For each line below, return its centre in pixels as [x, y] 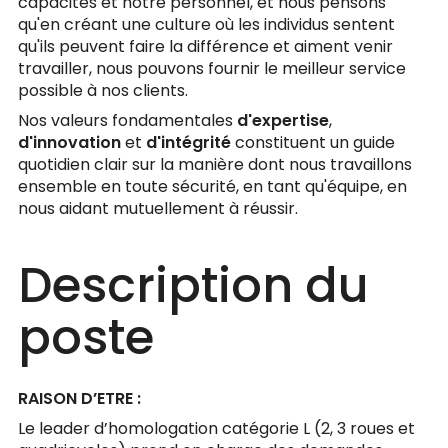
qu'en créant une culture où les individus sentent [206, 24]
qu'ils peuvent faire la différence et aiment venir [205, 46]
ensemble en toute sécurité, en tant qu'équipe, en [212, 186]
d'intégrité [190, 142]
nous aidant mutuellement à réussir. [162, 208]
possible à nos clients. [105, 90]
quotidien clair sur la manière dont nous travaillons [215, 164]
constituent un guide [315, 142]
